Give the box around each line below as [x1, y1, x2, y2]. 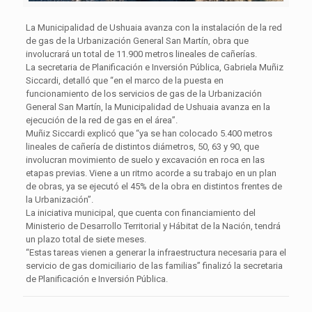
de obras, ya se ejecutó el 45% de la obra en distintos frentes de [25, 180, 282, 192]
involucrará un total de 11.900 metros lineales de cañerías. [25, 48, 257, 59]
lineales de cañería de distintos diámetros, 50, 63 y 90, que [25, 141, 259, 152]
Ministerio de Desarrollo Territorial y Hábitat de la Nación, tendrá [25, 220, 281, 231]
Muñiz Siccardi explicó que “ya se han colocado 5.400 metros [25, 127, 272, 139]
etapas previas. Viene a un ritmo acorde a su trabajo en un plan [25, 167, 276, 178]
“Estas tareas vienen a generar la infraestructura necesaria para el [25, 247, 286, 258]
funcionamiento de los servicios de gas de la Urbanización [25, 88, 262, 99]
